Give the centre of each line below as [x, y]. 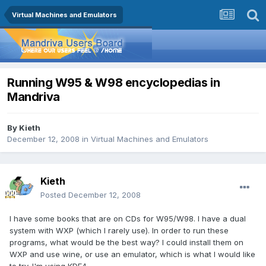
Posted [54, 195]
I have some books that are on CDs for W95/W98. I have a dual [128, 219]
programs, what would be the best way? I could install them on [126, 243]
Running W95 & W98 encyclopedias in [114, 83]
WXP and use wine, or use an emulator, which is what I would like [132, 254]
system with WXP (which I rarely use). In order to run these [119, 231]
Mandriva [34, 97]
